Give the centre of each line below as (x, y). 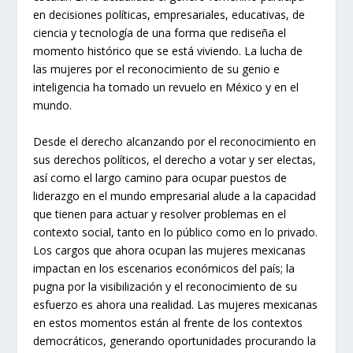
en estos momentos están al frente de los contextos (168, 322)
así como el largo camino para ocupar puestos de (160, 177)
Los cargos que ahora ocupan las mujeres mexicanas (170, 250)
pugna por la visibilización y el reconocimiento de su (165, 286)
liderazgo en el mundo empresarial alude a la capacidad (175, 195)
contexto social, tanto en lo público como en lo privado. (176, 232)
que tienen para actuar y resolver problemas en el (160, 214)
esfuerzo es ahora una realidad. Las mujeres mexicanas (176, 304)
